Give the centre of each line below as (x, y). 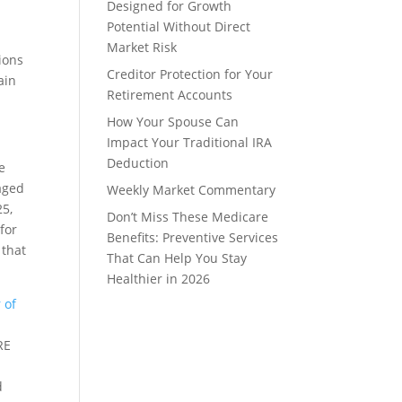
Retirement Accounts (170, 95)
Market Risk (142, 47)
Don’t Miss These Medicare (188, 217)
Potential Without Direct (179, 26)
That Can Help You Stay (177, 258)
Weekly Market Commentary (192, 190)
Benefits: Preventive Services (193, 237)
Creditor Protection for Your (190, 74)
